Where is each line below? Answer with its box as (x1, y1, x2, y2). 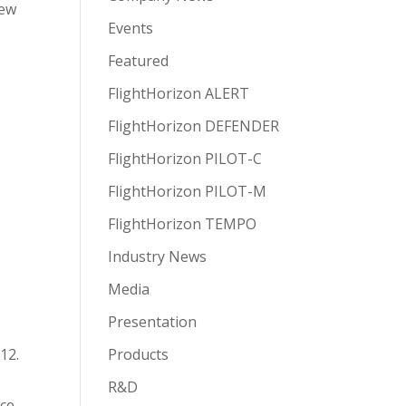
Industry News (108, 246, 208, 266)
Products (108, 344, 169, 364)
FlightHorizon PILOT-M (108, 181, 267, 201)
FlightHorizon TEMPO (108, 214, 257, 234)
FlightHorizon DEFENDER (108, 116, 280, 136)
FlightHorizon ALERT (108, 83, 250, 103)
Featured (108, 51, 169, 71)
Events (108, 18, 154, 38)
